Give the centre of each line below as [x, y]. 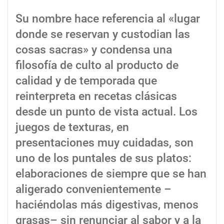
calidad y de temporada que [86, 81]
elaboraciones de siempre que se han [111, 174]
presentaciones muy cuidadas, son [104, 143]
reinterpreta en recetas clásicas [96, 96]
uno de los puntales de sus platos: [103, 158]
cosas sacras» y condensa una [94, 50]
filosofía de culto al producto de [97, 65]
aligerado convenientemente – [93, 189]
